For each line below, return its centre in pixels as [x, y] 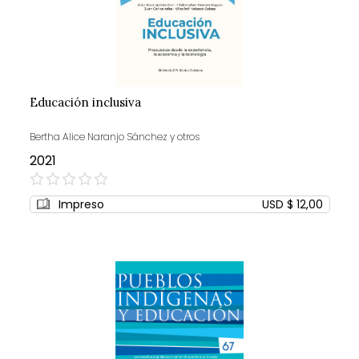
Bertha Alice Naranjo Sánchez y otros [114, 136]
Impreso [81, 204]
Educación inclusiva [85, 102]
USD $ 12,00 [292, 204]
